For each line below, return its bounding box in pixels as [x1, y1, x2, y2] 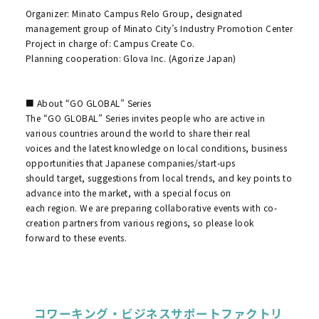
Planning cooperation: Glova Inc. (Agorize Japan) [25, 52, 236, 65]
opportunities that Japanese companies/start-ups [25, 157, 236, 169]
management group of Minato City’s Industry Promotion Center [25, 22, 293, 35]
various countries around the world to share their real [25, 127, 251, 140]
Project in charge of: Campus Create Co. [25, 37, 195, 50]
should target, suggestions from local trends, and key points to [25, 172, 293, 184]
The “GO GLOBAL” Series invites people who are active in [25, 112, 266, 125]
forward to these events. [25, 231, 127, 244]
